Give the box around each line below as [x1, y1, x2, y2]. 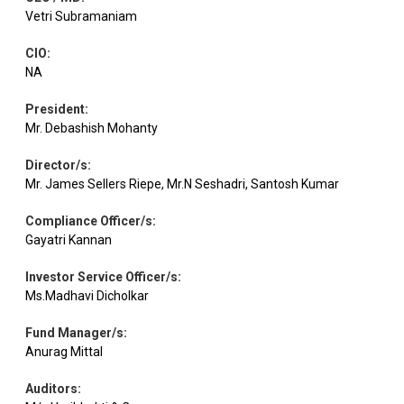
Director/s [25, 158, 87, 173]
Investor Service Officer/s [25, 270, 178, 285]
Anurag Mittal [25, 344, 103, 360]
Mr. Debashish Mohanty [25, 121, 158, 136]
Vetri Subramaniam [25, 9, 137, 24]
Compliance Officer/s [25, 214, 152, 229]
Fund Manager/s [25, 326, 124, 341]
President [25, 102, 85, 117]
